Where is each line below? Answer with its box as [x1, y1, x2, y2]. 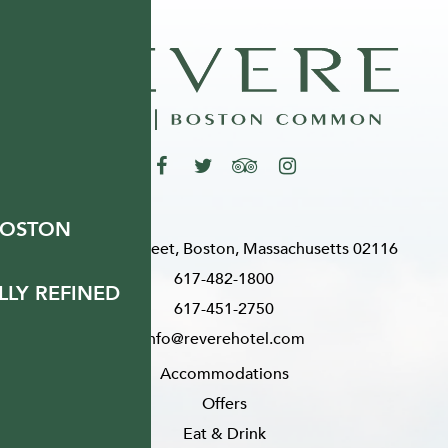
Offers [201, 392, 247, 415]
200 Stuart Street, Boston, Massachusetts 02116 [50, 237, 398, 260]
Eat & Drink [182, 422, 266, 445]
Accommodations [159, 362, 289, 385]
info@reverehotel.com [143, 327, 305, 350]
